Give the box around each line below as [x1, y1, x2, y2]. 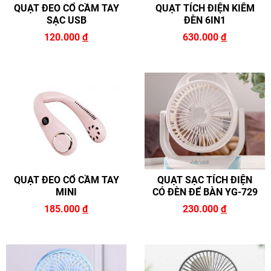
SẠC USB [46, 15, 87, 27]
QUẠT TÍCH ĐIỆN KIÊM [155, 2, 255, 15]
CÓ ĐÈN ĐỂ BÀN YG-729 [152, 186, 258, 198]
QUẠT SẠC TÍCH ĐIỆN [157, 174, 252, 186]
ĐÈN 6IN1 [184, 15, 226, 27]
